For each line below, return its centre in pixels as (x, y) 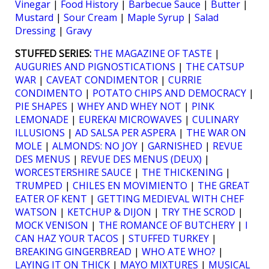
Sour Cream (90, 18)
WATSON (36, 212)
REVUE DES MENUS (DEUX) (141, 159)
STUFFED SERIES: (53, 54)
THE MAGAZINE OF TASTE (153, 54)
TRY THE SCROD (198, 212)
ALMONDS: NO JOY (95, 146)
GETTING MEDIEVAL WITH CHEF (171, 199)
